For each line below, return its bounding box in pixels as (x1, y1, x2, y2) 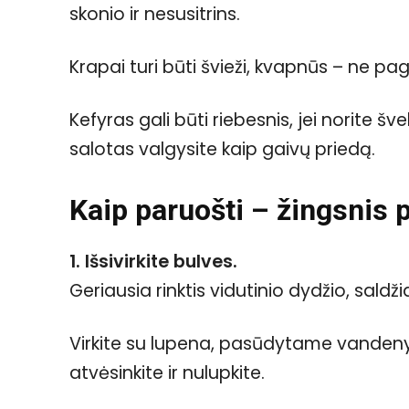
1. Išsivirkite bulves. (69, 249, 237, 275)
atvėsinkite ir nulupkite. (69, 361, 265, 386)
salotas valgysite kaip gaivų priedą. (69, 137, 375, 163)
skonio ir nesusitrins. (69, 2, 240, 27)
